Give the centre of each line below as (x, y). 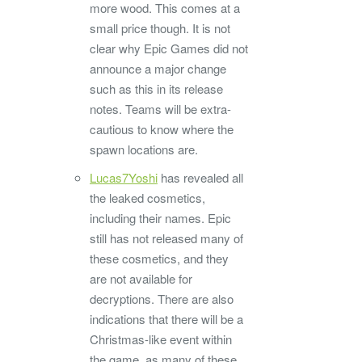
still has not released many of (166, 238)
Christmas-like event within (161, 339)
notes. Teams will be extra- (160, 109)
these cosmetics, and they (159, 259)
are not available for (141, 279)
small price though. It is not (160, 28)
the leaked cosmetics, (147, 198)
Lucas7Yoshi (124, 178)
